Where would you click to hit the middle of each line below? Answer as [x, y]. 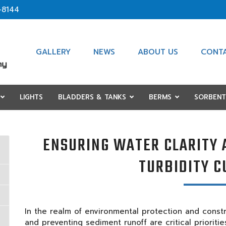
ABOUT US [158, 52]
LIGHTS [31, 97]
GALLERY [53, 52]
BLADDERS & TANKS [92, 97]
